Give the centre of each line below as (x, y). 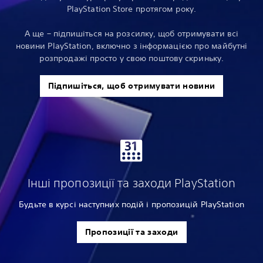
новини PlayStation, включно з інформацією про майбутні (131, 46)
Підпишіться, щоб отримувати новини (131, 86)
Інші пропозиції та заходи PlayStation (131, 183)
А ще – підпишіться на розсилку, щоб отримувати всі (131, 34)
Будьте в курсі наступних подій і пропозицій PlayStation (131, 205)
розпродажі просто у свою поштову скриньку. (131, 58)
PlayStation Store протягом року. (131, 9)
